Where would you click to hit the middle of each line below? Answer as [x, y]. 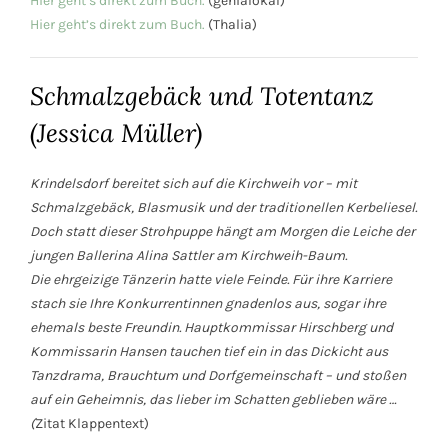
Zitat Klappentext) [92, 424]
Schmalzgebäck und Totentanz [202, 96]
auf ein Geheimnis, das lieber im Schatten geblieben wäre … [213, 400]
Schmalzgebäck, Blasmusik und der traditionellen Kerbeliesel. [223, 208]
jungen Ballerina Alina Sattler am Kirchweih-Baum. [188, 256]
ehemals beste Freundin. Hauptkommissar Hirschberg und [211, 328]
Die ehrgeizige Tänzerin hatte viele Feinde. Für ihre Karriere [211, 280]
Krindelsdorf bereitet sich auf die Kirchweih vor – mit [193, 184]
